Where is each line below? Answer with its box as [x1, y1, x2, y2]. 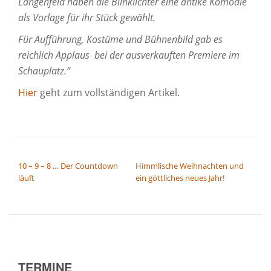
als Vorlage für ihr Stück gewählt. [18, 11, 155, 24]
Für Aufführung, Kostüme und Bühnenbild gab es [18, 33, 223, 46]
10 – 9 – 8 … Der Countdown [18, 160, 118, 171]
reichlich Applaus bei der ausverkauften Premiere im [18, 48, 240, 62]
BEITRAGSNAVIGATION [18, 146, 132, 160]
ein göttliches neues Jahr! [135, 172, 224, 183]
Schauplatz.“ [18, 64, 70, 77]
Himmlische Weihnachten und [135, 160, 244, 171]
